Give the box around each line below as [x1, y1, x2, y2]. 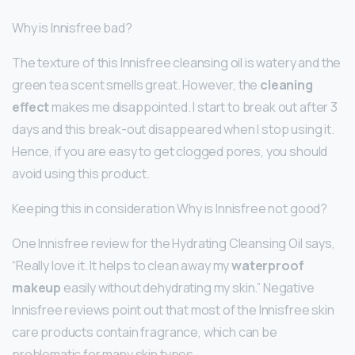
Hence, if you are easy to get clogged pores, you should [12, 143, 328, 161]
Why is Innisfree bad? [12, 19, 132, 37]
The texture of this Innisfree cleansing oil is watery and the [12, 54, 342, 72]
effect [12, 98, 50, 116]
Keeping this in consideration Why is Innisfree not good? [12, 200, 328, 218]
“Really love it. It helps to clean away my [12, 257, 232, 275]
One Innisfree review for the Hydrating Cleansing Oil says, [12, 235, 335, 253]
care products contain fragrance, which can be [12, 323, 277, 342]
